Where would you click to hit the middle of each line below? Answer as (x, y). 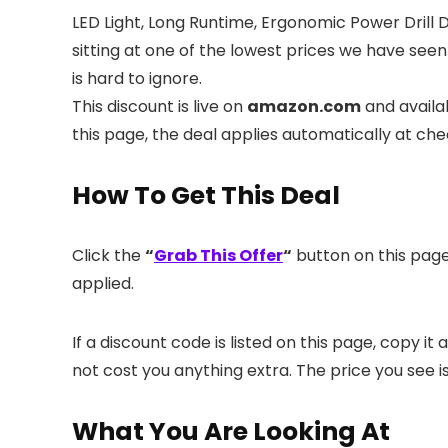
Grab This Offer (218, 255)
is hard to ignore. (137, 78)
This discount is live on (159, 106)
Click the (108, 255)
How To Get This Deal (206, 195)
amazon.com (304, 106)
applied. (103, 283)
